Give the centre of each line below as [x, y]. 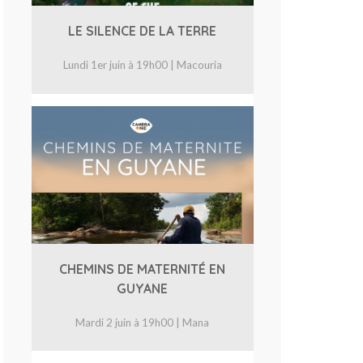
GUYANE [143, 289]
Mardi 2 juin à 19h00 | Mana [143, 322]
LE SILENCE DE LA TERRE [143, 31]
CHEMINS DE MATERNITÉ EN [143, 269]
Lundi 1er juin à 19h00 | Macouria [142, 65]
